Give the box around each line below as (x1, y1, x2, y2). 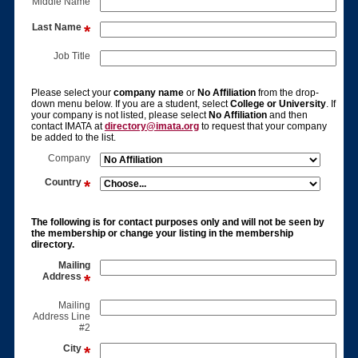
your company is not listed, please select (30, 109, 209, 121)
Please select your (30, 87, 113, 99)
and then (266, 109, 308, 121)
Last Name (32, 22, 82, 34)
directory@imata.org (104, 121, 199, 133)
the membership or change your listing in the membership (30, 228, 293, 240)
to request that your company (198, 121, 327, 133)
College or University (229, 98, 326, 110)
